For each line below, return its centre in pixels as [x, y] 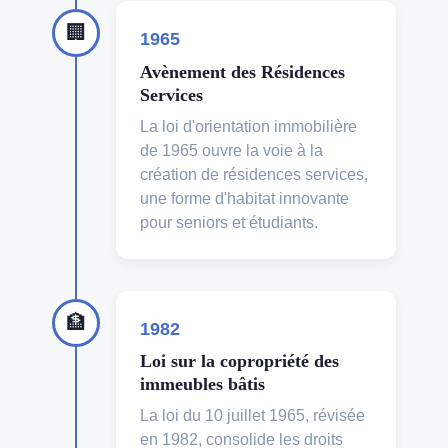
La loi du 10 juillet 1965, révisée [252, 416]
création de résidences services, [254, 174]
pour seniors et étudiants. [229, 222]
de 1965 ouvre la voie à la [231, 150]
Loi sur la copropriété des [239, 361]
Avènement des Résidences [242, 71]
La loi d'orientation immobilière [248, 126]
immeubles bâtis [202, 384]
